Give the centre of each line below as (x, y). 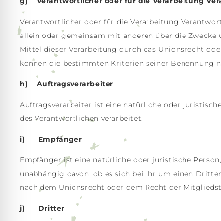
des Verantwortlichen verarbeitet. (81, 118)
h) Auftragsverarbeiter (67, 84)
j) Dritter (42, 208)
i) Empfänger (51, 139)
